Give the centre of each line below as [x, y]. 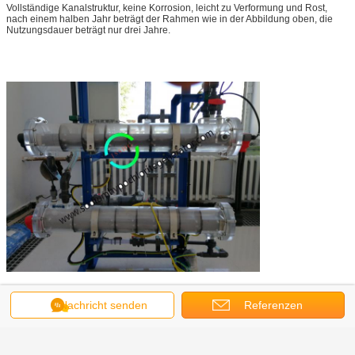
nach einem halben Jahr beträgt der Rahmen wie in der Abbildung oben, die [170, 19]
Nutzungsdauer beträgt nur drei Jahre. [88, 31]
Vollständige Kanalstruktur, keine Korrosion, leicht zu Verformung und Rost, [167, 8]
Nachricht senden [103, 305]
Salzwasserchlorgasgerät [137, 325]
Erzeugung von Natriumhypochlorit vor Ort [122, 342]
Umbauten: [38, 326]
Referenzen [273, 305]
